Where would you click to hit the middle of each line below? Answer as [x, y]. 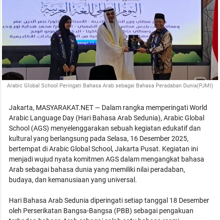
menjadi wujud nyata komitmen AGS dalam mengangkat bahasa [107, 159]
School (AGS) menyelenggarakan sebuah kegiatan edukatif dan [105, 128]
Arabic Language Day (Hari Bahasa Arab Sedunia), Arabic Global [107, 118]
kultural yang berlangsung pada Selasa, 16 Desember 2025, [99, 138]
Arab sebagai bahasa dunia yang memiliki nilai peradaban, [97, 169]
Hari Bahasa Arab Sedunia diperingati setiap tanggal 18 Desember [109, 200]
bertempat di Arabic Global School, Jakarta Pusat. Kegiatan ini [104, 149]
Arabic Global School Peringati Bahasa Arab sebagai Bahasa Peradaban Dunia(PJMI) [110, 85]
